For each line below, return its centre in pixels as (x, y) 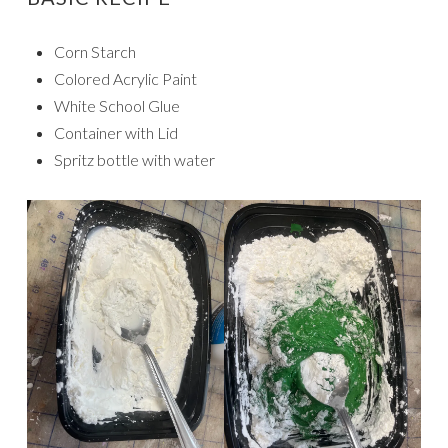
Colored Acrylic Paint (125, 79)
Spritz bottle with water (134, 160)
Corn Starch (95, 52)
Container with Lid (116, 133)
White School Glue (117, 106)
